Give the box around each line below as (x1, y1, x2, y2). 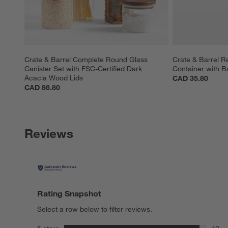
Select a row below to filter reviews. (37, 204, 152, 214)
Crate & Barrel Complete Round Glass (24, 54, 150, 64)
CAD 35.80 (172, 73, 208, 83)
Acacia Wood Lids (24, 73, 83, 82)
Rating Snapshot (37, 188, 101, 198)
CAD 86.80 (24, 82, 60, 92)
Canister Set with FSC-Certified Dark (24, 64, 144, 73)
